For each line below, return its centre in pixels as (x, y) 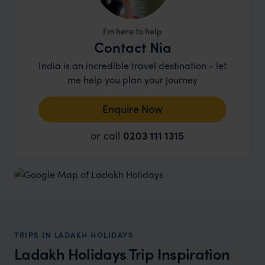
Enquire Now (132, 109)
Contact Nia (132, 47)
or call (107, 135)
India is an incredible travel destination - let (132, 65)
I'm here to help (132, 31)
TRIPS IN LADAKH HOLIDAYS (74, 235)
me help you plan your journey (132, 80)
